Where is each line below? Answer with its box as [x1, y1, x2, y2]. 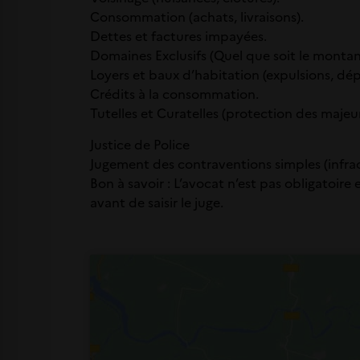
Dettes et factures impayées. [90, 27, 267, 45]
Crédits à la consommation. [90, 84, 259, 103]
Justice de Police [90, 134, 190, 153]
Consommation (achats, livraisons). [90, 7, 304, 26]
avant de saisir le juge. [90, 192, 223, 211]
